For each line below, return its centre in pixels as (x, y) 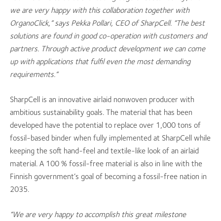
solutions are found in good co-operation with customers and (108, 36)
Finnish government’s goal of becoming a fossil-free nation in (108, 176)
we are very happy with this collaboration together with (100, 10)
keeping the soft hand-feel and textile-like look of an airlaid (104, 151)
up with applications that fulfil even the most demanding (100, 61)
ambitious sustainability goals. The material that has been (101, 112)
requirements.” (34, 74)
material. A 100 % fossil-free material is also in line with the (106, 164)
